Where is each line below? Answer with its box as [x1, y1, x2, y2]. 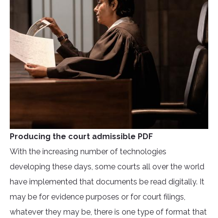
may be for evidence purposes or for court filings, [10, 192, 185, 202]
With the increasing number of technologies [10, 147, 166, 157]
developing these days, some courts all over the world [10, 162, 204, 172]
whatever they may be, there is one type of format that [10, 207, 207, 217]
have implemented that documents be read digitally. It [10, 177, 204, 187]
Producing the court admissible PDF [10, 132, 153, 142]
